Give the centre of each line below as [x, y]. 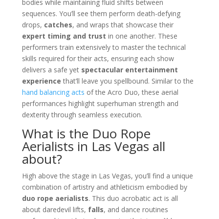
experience [41, 81]
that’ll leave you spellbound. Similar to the [127, 81]
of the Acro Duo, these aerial [131, 92]
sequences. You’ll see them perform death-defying [101, 13]
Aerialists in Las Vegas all [93, 146]
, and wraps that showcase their [123, 24]
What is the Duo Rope [86, 133]
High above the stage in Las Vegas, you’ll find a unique [107, 175]
